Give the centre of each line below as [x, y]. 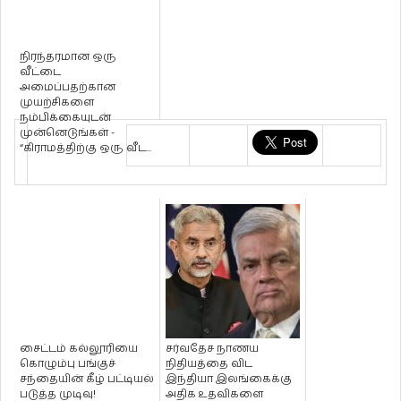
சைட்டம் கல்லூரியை [79, 349]
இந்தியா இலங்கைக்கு [229, 380]
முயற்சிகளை [57, 103]
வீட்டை [40, 73]
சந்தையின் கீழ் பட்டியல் [87, 380]
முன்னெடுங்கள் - [67, 133]
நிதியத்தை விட [209, 364]
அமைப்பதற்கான [68, 88]
